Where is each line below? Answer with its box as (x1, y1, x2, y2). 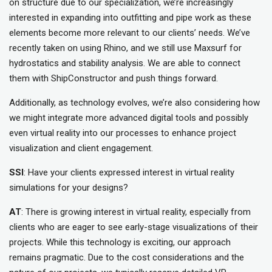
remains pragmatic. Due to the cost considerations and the (9, 252, 244, 263)
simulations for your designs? (9, 182, 128, 194)
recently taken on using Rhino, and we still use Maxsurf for (9, 42, 242, 54)
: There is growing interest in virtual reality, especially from (21, 206, 251, 218)
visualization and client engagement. (9, 143, 153, 154)
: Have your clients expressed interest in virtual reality (24, 167, 234, 178)
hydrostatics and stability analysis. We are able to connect (9, 58, 240, 69)
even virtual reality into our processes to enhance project (9, 127, 236, 139)
